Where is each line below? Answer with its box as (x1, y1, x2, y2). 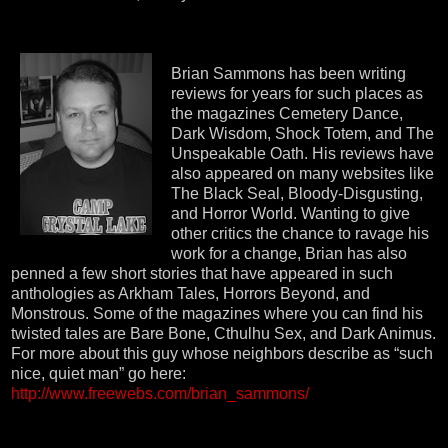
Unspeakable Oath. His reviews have (171, 144, 434, 162)
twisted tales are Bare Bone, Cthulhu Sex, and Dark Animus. (11, 324, 436, 342)
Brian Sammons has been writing (171, 64, 406, 82)
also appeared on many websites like (171, 164, 434, 182)
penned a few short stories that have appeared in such (11, 264, 393, 282)
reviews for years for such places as (171, 84, 423, 102)
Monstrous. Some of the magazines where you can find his (11, 304, 423, 322)
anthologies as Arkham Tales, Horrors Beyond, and (11, 284, 370, 302)
